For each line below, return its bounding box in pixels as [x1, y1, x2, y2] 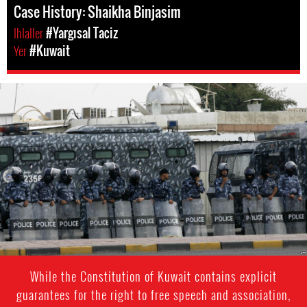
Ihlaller [14, 24, 46, 42]
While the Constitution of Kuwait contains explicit [30, 267, 277, 285]
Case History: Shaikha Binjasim [14, 1, 181, 22]
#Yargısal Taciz [46, 24, 118, 42]
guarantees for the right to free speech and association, [16, 286, 291, 304]
